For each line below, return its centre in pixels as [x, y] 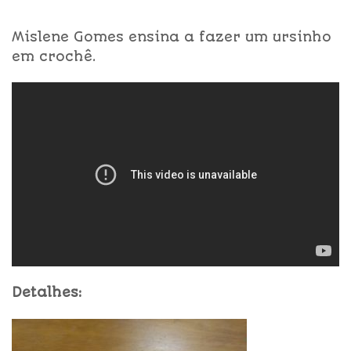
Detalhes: [47, 293]
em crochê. [54, 56]
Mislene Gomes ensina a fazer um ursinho [172, 36]
